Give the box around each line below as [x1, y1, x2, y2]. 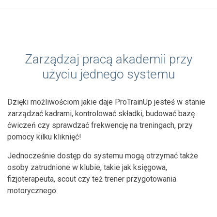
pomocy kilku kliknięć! [7, 132, 81, 141]
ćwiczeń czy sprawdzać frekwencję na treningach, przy [7, 120, 193, 130]
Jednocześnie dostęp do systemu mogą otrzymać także [7, 151, 198, 160]
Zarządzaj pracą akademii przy [25, 51, 192, 66]
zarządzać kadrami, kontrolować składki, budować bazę [7, 108, 195, 118]
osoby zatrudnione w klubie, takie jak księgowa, [7, 162, 167, 172]
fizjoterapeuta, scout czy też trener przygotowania [7, 174, 176, 184]
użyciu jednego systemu [42, 66, 175, 81]
